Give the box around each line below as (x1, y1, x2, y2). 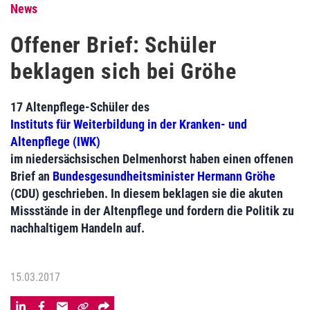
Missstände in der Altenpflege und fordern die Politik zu (10, 203, 294, 218)
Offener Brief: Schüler (10, 32, 217, 58)
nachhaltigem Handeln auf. (10, 221, 145, 235)
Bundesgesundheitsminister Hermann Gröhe (53, 169, 275, 183)
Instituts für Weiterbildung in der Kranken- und (10, 117, 247, 131)
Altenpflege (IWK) (10, 134, 100, 149)
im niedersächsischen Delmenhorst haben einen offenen (10, 152, 293, 166)
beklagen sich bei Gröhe (10, 58, 237, 84)
